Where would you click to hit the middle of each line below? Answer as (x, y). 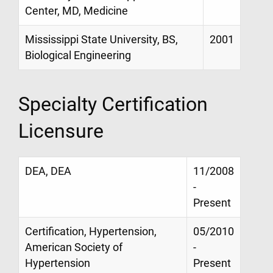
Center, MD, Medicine (76, 11)
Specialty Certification (113, 104)
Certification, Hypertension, (91, 231)
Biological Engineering (78, 56)
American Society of (74, 247)
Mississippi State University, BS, (101, 40)
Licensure (61, 131)
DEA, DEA (48, 171)
